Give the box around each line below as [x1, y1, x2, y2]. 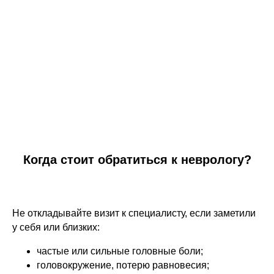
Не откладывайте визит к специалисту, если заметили [12, 208, 256, 218]
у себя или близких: [12, 222, 100, 232]
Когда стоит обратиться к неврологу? [23, 153, 251, 166]
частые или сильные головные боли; [37, 246, 203, 256]
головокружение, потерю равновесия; [37, 260, 209, 270]
